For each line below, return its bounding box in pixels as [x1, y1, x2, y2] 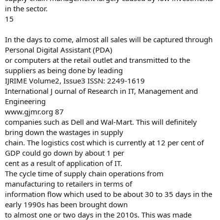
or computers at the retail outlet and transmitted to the [5, 55, 190, 65]
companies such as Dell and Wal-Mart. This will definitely [5, 117, 197, 127]
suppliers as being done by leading [5, 65, 123, 75]
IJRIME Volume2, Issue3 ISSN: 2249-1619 [5, 76, 145, 85]
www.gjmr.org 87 [5, 107, 64, 116]
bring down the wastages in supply [5, 127, 123, 137]
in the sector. [5, 3, 48, 13]
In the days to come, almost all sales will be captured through [5, 34, 213, 44]
